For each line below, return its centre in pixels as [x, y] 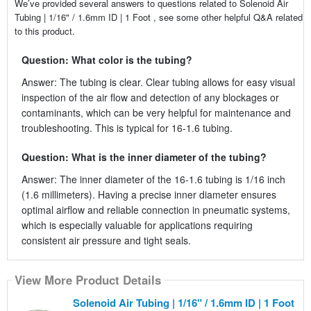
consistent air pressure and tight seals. [106, 240]
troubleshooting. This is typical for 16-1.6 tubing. [127, 127]
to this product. [44, 31]
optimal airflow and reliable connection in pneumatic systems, [155, 209]
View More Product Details [87, 280]
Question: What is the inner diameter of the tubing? [144, 157]
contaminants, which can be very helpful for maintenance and [156, 112]
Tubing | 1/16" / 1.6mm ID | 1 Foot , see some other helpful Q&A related [158, 17]
